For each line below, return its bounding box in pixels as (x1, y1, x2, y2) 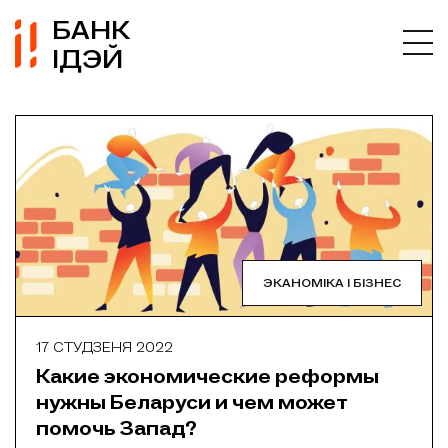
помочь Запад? (36, 416, 197, 440)
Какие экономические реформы (36, 364, 379, 388)
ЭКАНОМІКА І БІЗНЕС (263, 276, 401, 290)
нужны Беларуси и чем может (36, 390, 348, 414)
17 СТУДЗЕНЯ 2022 (36, 339, 173, 356)
